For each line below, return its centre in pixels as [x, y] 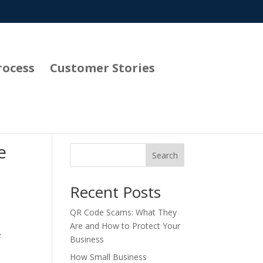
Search [165, 155]
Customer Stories [102, 68]
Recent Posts [116, 192]
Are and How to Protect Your [125, 226]
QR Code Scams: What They [124, 212]
